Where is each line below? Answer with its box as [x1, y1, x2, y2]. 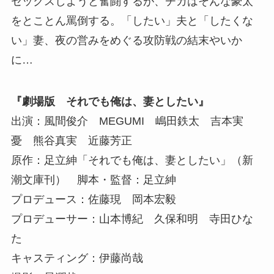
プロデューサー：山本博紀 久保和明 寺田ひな [10, 212, 253, 225]
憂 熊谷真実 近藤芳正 [10, 134, 132, 147]
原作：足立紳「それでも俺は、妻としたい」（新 [10, 154, 253, 166]
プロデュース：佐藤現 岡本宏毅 [10, 193, 176, 206]
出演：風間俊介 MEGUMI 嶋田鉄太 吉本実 [10, 114, 243, 127]
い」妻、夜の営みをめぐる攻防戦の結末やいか [10, 34, 242, 46]
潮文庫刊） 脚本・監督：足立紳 [10, 173, 176, 186]
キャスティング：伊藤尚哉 [10, 251, 143, 264]
